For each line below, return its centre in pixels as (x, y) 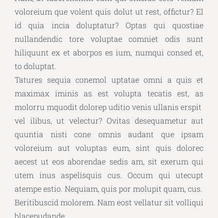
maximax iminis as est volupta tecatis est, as (109, 93)
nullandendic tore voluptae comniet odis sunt (109, 39)
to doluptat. (36, 66)
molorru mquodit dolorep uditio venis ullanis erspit (108, 107)
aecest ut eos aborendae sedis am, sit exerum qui (109, 161)
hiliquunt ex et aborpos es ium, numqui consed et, (109, 52)
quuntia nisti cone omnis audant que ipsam (109, 134)
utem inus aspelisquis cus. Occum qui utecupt (109, 175)
